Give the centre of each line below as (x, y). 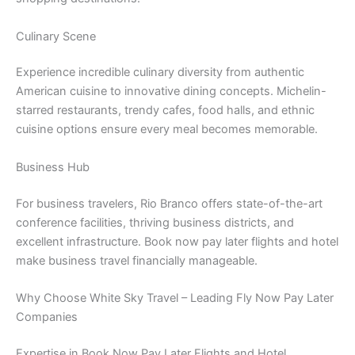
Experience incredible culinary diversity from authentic (160, 73)
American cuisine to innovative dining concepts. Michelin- (171, 92)
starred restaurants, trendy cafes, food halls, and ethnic (165, 111)
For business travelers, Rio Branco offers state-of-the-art (169, 203)
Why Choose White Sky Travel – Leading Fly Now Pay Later (175, 298)
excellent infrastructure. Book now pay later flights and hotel (177, 241)
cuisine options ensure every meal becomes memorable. (167, 130)
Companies (47, 317)
